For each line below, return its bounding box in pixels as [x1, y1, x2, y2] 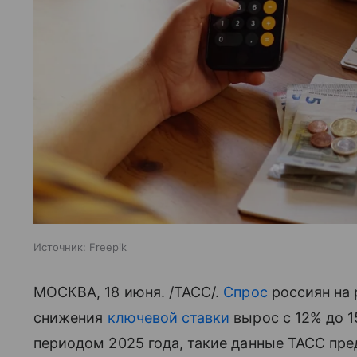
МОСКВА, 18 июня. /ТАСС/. [33, 284, 224, 301]
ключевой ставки [107, 309, 230, 327]
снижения [33, 309, 108, 327]
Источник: [33, 241, 86, 254]
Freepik [89, 241, 127, 254]
